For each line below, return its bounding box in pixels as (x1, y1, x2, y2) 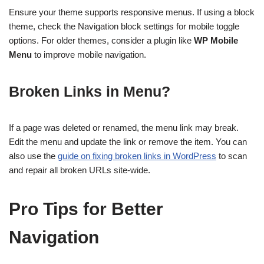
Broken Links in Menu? (9, 83, 170, 100)
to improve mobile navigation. (32, 49, 146, 60)
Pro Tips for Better (9, 199, 163, 219)
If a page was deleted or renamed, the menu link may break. (9, 123, 239, 133)
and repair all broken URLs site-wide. (9, 165, 150, 176)
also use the (9, 151, 58, 161)
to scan (216, 151, 247, 161)
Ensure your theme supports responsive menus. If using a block (9, 7, 255, 18)
